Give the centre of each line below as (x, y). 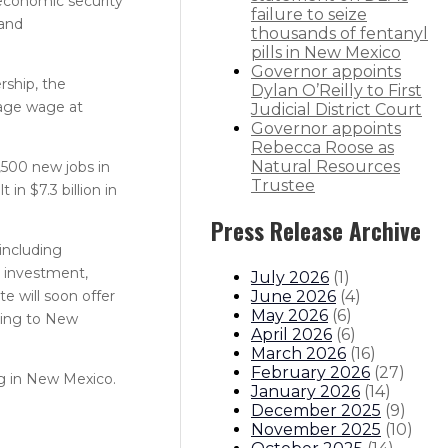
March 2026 (298, 353)
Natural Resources (325, 167)
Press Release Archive (316, 231)
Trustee (283, 186)
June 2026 (293, 296)
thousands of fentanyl (339, 34)
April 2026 (291, 334)
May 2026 (289, 315)
